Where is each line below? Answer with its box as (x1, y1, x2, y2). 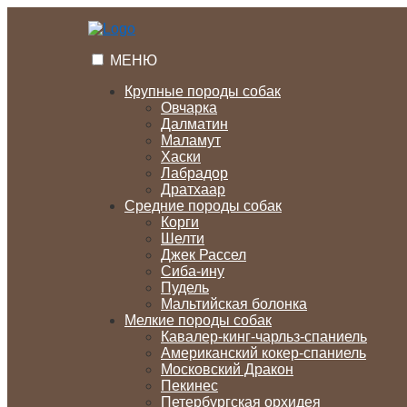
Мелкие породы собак (124, 313, 272, 328)
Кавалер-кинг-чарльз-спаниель (161, 329, 367, 344)
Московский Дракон (161, 362, 293, 377)
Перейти (6, 6, 65, 22)
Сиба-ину (161, 263, 224, 279)
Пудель (161, 280, 209, 295)
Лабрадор (161, 165, 228, 181)
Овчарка (161, 100, 217, 115)
